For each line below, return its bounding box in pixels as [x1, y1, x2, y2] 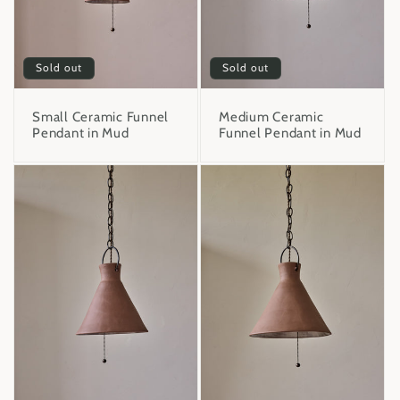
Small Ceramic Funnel [32, 108, 169, 125]
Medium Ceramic [219, 108, 324, 125]
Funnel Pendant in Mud [219, 124, 362, 141]
